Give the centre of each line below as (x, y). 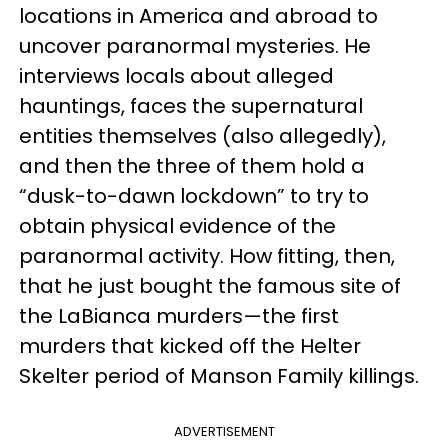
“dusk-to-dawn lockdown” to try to (194, 196)
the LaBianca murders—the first (179, 316)
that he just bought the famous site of (210, 286)
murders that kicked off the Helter (190, 346)
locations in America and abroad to (198, 16)
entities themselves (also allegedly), (202, 136)
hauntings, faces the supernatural (191, 106)
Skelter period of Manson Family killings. (221, 376)
